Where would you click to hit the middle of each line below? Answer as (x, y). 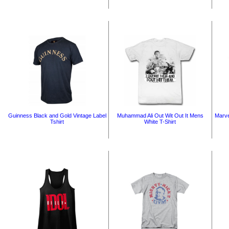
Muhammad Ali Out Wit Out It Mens (160, 116)
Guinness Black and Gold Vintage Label (57, 116)
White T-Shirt (160, 122)
